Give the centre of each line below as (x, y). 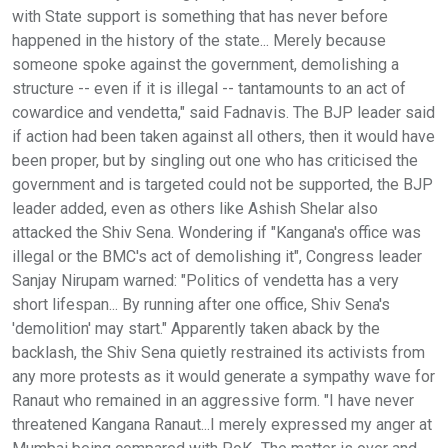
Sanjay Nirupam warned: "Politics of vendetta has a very (205, 280)
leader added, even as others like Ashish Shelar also (195, 208)
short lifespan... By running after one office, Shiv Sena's (201, 304)
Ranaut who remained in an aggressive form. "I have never (213, 400)
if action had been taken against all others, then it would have (223, 136)
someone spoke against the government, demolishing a (205, 64)
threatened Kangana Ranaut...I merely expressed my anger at (222, 424)
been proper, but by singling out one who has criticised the (215, 160)
